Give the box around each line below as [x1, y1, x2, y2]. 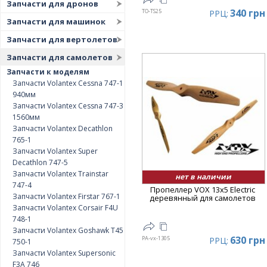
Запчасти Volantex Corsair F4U [13, 203, 118, 213]
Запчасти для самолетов [7, 52, 113, 63]
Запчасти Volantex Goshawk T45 [13, 225, 123, 235]
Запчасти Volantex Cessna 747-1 [13, 78, 123, 88]
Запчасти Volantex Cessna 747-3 [13, 101, 123, 111]
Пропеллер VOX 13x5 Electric [150, 184, 256, 195]
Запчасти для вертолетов [7, 34, 117, 45]
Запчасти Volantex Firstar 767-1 [13, 191, 120, 201]
